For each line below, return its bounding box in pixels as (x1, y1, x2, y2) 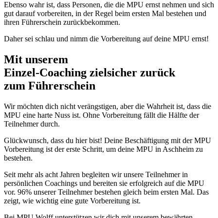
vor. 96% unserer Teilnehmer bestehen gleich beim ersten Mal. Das (4, 187, 209, 196)
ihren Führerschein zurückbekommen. (4, 18, 120, 26)
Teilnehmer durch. (4, 119, 60, 128)
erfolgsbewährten (71, 53, 158, 66)
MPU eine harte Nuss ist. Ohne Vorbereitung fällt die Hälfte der (4, 110, 199, 119)
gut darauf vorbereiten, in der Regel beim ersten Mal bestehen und (4, 9, 206, 18)
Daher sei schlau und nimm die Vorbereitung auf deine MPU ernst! (4, 34, 209, 43)
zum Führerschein (4, 79, 95, 92)
